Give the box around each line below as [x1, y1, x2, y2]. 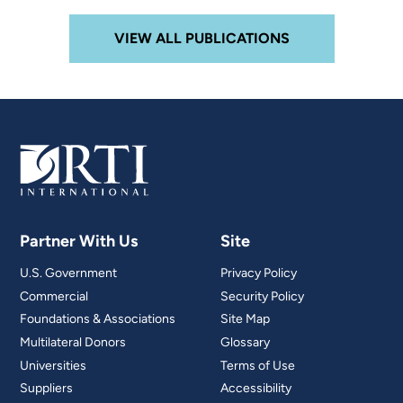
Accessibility [220, 381, 292, 397]
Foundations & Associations [20, 311, 176, 327]
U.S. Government [20, 265, 118, 282]
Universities [20, 357, 87, 373]
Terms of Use [220, 357, 296, 373]
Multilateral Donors [20, 335, 127, 350]
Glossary [220, 335, 271, 350]
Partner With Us [20, 231, 139, 252]
